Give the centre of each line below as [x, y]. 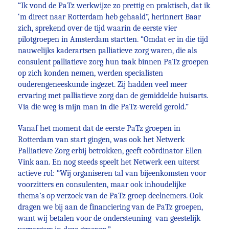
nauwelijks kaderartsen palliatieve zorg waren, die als [107, 51]
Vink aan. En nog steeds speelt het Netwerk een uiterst [109, 162]
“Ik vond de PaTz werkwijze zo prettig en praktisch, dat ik [114, 6]
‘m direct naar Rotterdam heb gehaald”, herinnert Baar [109, 17]
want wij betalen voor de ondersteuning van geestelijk [109, 218]
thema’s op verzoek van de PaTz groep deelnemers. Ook [110, 196]
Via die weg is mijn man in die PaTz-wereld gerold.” [103, 107]
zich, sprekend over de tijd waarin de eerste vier [97, 28]
